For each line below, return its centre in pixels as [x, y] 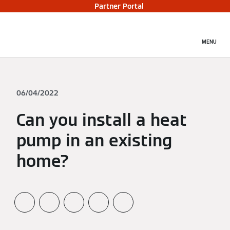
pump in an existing [94, 140]
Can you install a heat [102, 120]
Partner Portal [119, 6]
